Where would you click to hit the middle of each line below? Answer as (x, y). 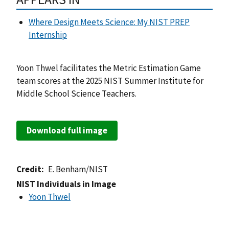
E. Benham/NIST (78, 169)
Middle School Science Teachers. (77, 94)
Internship (48, 35)
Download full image (67, 131)
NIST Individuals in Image (66, 184)
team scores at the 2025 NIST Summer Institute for (110, 81)
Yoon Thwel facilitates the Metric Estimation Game (109, 68)
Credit (29, 169)
